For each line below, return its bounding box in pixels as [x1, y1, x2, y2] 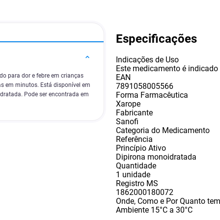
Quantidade [116, 161, 156, 170]
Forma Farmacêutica [116, 90, 188, 100]
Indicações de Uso [116, 55, 179, 64]
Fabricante [116, 108, 153, 117]
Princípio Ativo [116, 143, 166, 153]
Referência [116, 134, 153, 144]
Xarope [116, 99, 140, 109]
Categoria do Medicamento [116, 125, 210, 135]
